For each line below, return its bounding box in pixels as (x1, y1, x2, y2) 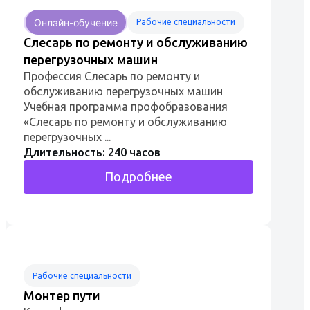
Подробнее (104, 169, 172, 183)
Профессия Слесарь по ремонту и (24, 69, 200, 82)
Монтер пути (24, 289, 103, 302)
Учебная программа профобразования (24, 100, 228, 113)
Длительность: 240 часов (24, 145, 161, 158)
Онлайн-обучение (33, 16, 118, 28)
